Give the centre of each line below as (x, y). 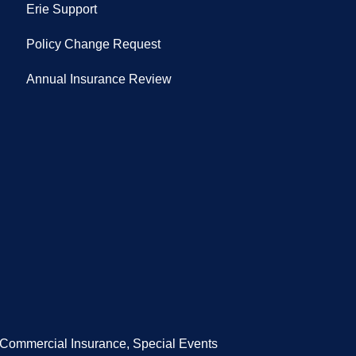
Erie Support (61, 10)
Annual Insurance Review (99, 79)
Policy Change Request (93, 44)
